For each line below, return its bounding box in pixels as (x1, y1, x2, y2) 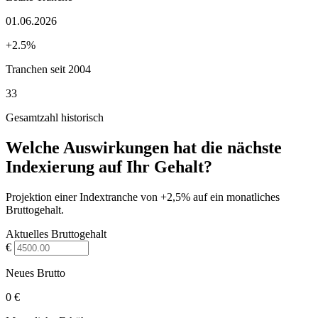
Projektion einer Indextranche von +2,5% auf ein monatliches (6, 190, 280, 203)
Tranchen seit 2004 (6, 62, 91, 75)
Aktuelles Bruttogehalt (6, 227, 106, 240)
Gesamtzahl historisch (6, 111, 104, 124)
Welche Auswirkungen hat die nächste (6, 138, 282, 157)
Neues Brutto (6, 266, 65, 279)
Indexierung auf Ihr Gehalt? (6, 157, 212, 176)
